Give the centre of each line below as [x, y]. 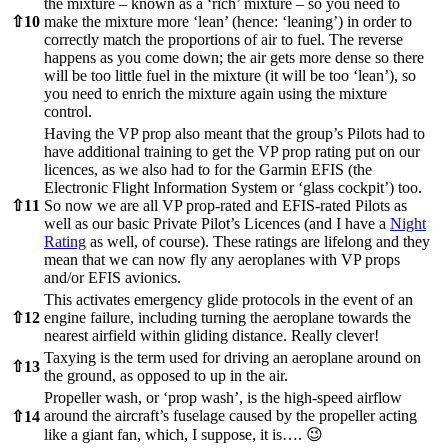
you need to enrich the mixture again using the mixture [215, 94]
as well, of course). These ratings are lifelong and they [258, 242]
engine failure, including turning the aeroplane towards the [227, 318]
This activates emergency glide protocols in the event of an [228, 300]
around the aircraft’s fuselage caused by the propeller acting [230, 416]
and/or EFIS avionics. [112, 278]
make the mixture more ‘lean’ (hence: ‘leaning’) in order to [228, 22]
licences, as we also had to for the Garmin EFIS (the [208, 170]
